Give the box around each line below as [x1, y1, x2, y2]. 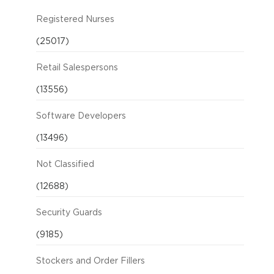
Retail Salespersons [36, 62, 118, 72]
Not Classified [36, 159, 94, 168]
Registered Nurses [36, 14, 114, 23]
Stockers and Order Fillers [36, 256, 145, 265]
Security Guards [36, 207, 102, 217]
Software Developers [36, 111, 126, 120]
